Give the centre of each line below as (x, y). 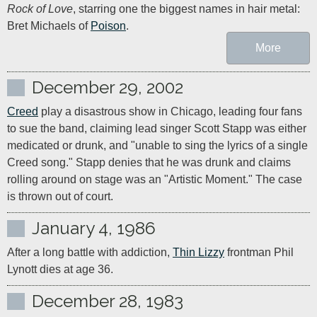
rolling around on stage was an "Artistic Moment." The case (155, 179)
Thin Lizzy (198, 252)
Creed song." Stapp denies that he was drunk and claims (149, 162)
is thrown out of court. (60, 196)
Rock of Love (40, 9)
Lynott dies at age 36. (60, 269)
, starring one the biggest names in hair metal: (186, 9)
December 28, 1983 (108, 301)
